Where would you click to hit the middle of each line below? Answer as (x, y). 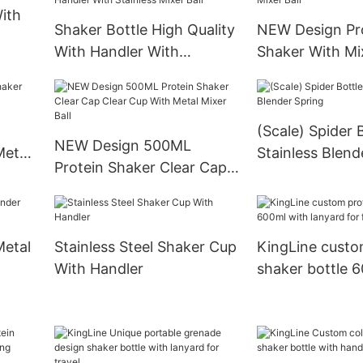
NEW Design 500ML (122, 145)
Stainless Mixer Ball (120, 73)
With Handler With (116, 51)
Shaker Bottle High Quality (144, 29)
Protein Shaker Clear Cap (140, 167)
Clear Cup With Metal (126, 189)
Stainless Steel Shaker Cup (145, 246)
